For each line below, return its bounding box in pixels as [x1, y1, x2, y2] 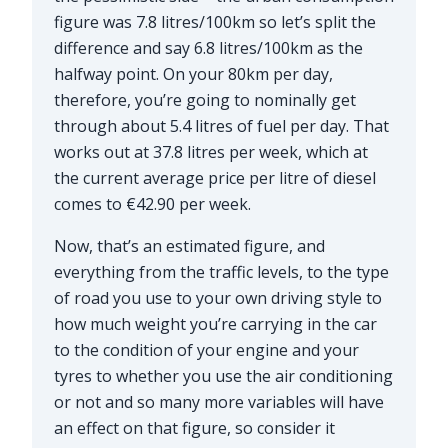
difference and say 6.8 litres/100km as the [53, 36, 363, 59]
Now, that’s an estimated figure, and [53, 234, 325, 257]
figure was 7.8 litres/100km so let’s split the [53, 10, 376, 33]
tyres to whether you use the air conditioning [53, 364, 393, 387]
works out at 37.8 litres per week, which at [53, 140, 368, 163]
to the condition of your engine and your [53, 338, 359, 361]
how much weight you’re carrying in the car [53, 312, 377, 335]
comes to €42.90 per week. [53, 192, 251, 215]
